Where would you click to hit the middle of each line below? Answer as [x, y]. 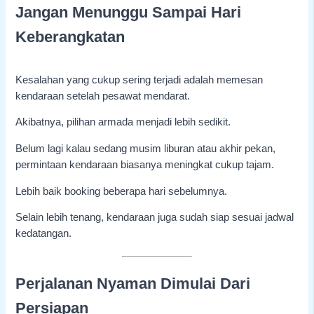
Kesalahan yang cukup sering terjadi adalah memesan [139, 80]
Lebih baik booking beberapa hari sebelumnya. [122, 191]
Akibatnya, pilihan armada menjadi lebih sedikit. [123, 122]
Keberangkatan [70, 37]
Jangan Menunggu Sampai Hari [129, 13]
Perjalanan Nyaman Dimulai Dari [133, 284]
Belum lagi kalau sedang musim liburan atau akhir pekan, [146, 149]
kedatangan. [44, 234]
